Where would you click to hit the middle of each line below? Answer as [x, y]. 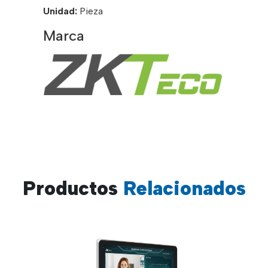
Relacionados [182, 188]
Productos [70, 188]
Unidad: [60, 11]
